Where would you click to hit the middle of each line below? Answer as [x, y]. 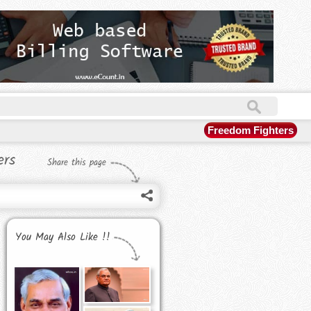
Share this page [77, 163]
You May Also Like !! [63, 238]
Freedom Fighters [251, 131]
